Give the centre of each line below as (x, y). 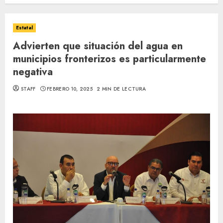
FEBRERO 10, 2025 (70, 89)
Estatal (24, 28)
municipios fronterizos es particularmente (110, 59)
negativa (33, 72)
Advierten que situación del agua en (98, 46)
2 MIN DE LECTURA (121, 89)
